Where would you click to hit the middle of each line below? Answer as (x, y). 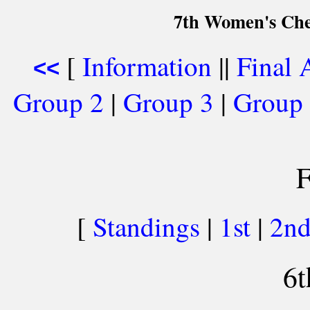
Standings (146, 227)
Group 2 (58, 102)
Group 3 (168, 102)
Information (147, 66)
